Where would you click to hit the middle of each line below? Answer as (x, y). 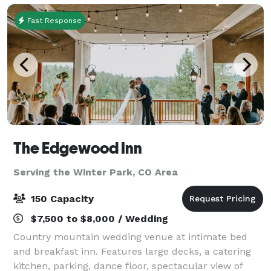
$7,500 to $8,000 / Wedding (98, 218)
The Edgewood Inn (78, 148)
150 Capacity (61, 198)
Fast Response (53, 20)
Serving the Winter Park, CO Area (96, 172)
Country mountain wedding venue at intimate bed (130, 237)
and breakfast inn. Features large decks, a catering (132, 251)
